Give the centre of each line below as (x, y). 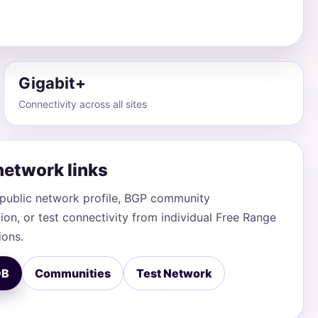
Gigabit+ (53, 83)
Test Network (175, 273)
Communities (73, 273)
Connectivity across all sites (83, 104)
